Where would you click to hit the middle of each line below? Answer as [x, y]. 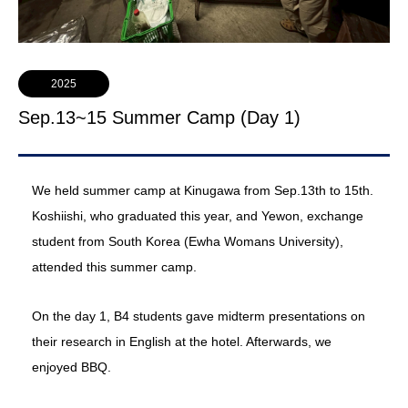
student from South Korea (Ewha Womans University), [188, 242]
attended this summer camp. [114, 267]
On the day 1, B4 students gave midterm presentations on [199, 316]
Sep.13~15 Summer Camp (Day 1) [159, 118]
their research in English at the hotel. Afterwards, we [182, 342]
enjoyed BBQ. [71, 367]
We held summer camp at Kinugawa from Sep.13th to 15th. [203, 191]
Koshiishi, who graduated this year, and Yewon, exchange [198, 216]
